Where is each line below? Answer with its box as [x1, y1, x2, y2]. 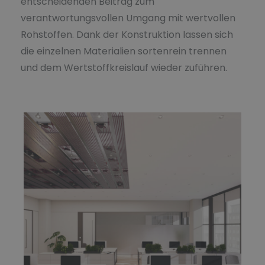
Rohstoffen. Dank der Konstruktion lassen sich [21, 27, 233, 41]
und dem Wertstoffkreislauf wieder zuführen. [21, 60, 230, 75]
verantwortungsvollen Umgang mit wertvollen [21, 11, 235, 25]
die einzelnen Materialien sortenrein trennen [21, 44, 227, 58]
